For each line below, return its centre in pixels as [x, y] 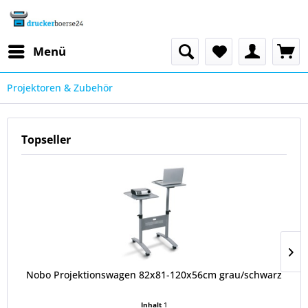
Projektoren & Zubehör [60, 88]
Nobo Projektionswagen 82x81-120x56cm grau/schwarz [154, 275]
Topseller [46, 140]
